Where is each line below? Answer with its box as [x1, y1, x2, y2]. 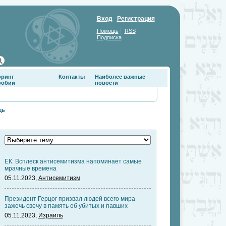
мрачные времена [4, 165, 56, 172]
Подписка [96, 34, 122, 40]
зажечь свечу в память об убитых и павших [4, 202, 128, 209]
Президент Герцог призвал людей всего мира [4, 195, 135, 202]
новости [94, 80, 118, 86]
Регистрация [117, 15, 155, 22]
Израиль [38, 212, 63, 219]
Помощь [96, 28, 119, 34]
